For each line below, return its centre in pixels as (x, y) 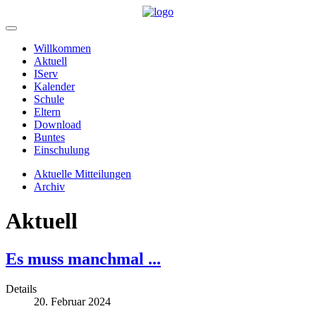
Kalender (54, 86)
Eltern (47, 112)
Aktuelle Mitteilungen (83, 174)
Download (57, 124)
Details (21, 288)
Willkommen (62, 48)
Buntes (49, 137)
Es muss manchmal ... (83, 259)
